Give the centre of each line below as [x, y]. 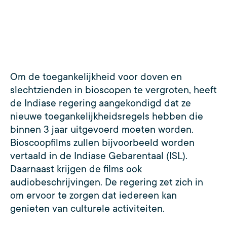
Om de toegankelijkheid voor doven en [96, 77]
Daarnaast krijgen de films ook [76, 169]
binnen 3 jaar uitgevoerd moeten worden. [102, 129]
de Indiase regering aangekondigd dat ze [101, 103]
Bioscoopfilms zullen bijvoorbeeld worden [102, 143]
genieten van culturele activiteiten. [89, 209]
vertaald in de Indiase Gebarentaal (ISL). [99, 156]
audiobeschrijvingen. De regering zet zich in [107, 182]
